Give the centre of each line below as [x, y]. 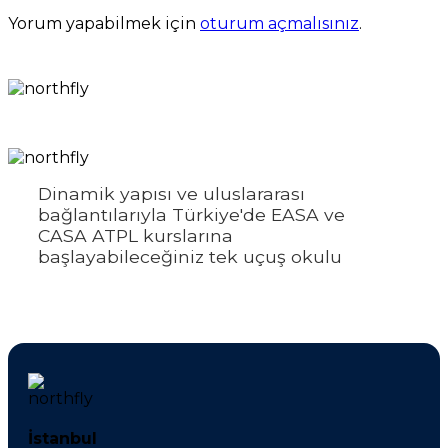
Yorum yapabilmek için [104, 23]
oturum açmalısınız [279, 23]
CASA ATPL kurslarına [135, 235]
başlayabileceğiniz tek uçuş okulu [190, 256]
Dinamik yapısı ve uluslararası [171, 193]
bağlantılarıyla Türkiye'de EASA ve [191, 214]
